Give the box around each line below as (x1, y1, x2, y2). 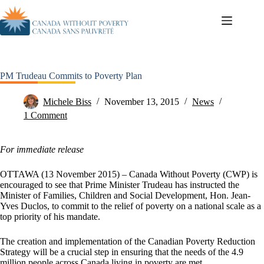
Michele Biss (43, 97, 91, 107)
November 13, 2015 (104, 97, 179, 107)
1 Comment (24, 110, 67, 120)
